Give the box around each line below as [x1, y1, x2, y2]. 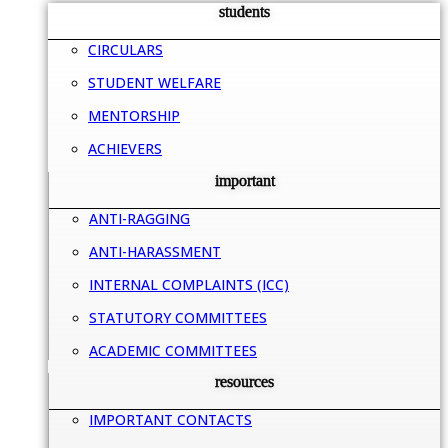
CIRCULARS [88, 40, 163, 60]
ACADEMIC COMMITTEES [89, 340, 257, 360]
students [218, 3, 270, 21]
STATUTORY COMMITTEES [89, 307, 267, 327]
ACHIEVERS [88, 139, 162, 159]
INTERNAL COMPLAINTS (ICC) [89, 274, 289, 294]
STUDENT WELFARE [88, 73, 221, 93]
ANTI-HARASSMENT [89, 241, 221, 261]
